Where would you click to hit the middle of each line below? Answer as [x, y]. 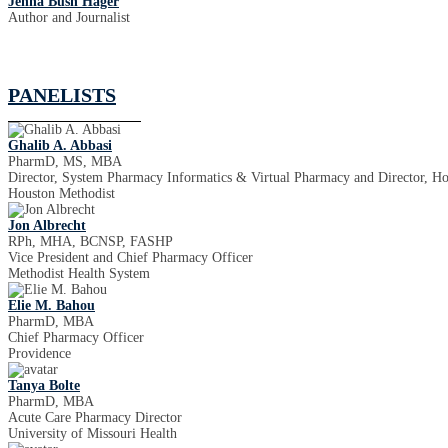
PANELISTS [62, 95]
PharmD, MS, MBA [65, 161]
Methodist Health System [79, 273]
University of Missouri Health [92, 433]
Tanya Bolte [44, 385]
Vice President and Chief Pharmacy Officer [130, 257]
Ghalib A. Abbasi [60, 145]
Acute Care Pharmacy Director [95, 417]
